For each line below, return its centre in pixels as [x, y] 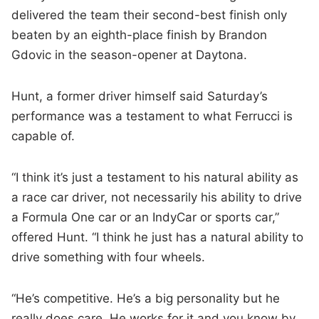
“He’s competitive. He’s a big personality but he [146, 299]
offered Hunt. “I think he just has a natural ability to [158, 237]
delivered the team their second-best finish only [150, 15]
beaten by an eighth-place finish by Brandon [140, 35]
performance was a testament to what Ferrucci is [152, 116]
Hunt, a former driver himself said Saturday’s [140, 96]
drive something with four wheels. [109, 257]
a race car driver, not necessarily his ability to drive [157, 198]
